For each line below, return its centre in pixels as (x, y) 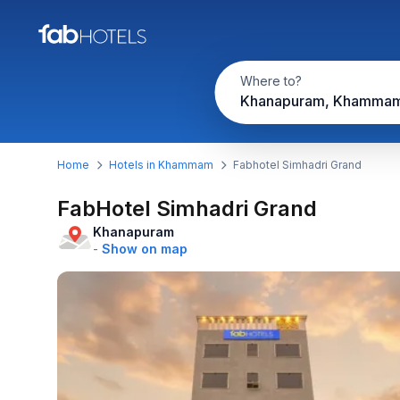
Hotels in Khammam (161, 165)
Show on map (145, 249)
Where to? (271, 81)
